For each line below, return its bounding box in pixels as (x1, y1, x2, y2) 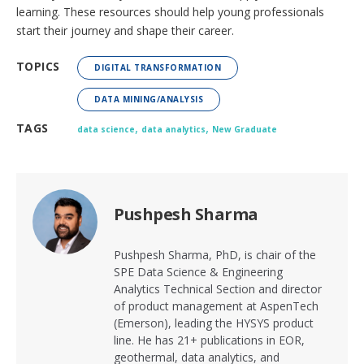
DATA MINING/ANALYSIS (94, 93, 203, 106)
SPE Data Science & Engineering (114, 264, 283, 280)
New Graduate (212, 123, 277, 136)
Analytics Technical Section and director (114, 281, 322, 297)
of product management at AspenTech (114, 298, 318, 314)
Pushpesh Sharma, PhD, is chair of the (114, 247, 316, 263)
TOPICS (16, 58, 60, 75)
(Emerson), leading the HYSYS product (114, 315, 314, 331)
